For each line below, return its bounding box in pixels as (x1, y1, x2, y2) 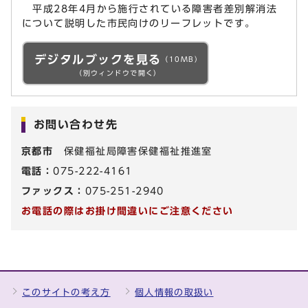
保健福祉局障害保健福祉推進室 (53, 146, 212, 157)
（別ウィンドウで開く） (75, 69, 162, 77)
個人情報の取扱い (135, 288, 214, 298)
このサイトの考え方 (22, 288, 111, 298)
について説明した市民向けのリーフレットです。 (22, 18, 256, 29)
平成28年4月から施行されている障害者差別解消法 (22, 3, 277, 14)
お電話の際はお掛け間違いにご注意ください (21, 206, 234, 217)
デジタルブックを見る (34, 54, 162, 66)
